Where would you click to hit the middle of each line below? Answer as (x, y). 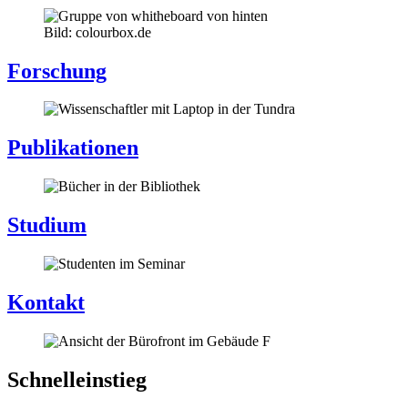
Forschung (57, 71)
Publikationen (73, 148)
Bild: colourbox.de (97, 32)
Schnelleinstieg (77, 379)
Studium (47, 225)
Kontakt (46, 302)
